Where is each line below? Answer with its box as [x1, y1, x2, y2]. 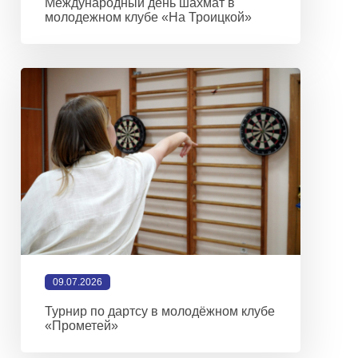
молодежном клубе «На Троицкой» [45, 10, 252, 25]
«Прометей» [45, 318, 118, 332]
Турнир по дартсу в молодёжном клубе [45, 304, 275, 318]
